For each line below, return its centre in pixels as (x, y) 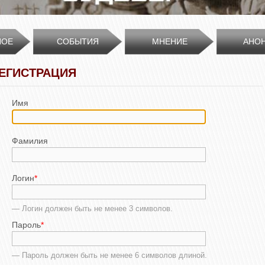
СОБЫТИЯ (78, 41)
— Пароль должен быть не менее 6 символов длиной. (109, 255)
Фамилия (30, 140)
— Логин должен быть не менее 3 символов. (92, 209)
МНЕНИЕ (169, 41)
